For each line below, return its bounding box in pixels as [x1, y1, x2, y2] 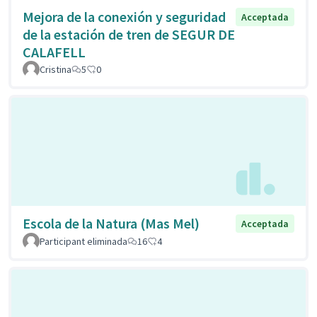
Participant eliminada [40, 235, 127, 248]
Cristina [40, 62, 71, 76]
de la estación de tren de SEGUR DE [23, 25, 235, 43]
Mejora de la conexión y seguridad [23, 7, 226, 25]
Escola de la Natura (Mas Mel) [23, 214, 200, 233]
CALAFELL [23, 42, 86, 61]
